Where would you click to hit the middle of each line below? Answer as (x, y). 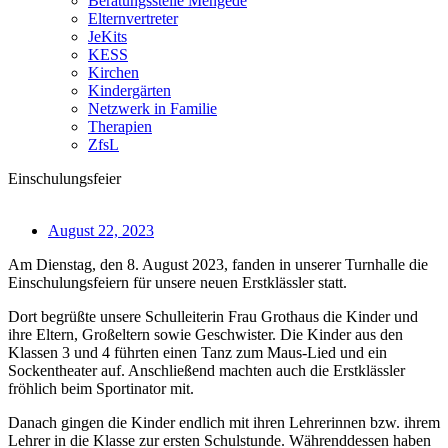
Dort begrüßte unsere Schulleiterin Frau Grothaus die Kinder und (213, 316)
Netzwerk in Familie (152, 108)
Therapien (120, 126)
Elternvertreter (133, 18)
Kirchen (113, 72)
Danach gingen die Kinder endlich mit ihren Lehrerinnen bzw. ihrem (224, 422)
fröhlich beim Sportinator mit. (101, 388)
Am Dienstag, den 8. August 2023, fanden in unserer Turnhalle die (218, 264)
